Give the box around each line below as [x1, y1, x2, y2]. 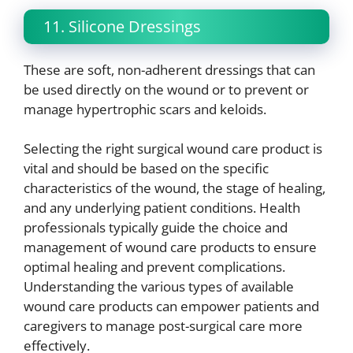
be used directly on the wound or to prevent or [24, 80, 309, 98]
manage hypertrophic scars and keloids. [24, 99, 266, 118]
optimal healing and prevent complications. [24, 258, 285, 277]
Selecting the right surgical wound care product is [24, 139, 322, 158]
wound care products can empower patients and [24, 297, 319, 316]
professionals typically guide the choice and [24, 218, 288, 237]
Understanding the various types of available [24, 277, 294, 296]
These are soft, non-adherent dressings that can [24, 60, 315, 79]
